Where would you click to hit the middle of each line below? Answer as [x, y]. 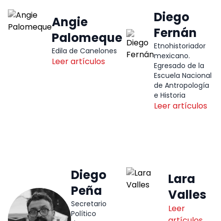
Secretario [89, 204]
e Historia [170, 95]
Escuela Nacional [183, 76]
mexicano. [172, 56]
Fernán [175, 33]
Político [84, 214]
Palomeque [87, 38]
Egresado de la [179, 66]
